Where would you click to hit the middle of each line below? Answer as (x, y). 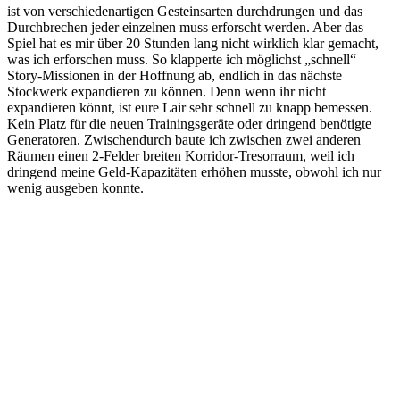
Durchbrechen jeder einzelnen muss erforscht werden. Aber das (185, 28)
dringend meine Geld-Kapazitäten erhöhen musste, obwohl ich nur (194, 172)
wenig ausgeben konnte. (75, 188)
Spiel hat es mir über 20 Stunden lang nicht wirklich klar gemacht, (193, 44)
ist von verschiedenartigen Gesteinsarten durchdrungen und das (185, 12)
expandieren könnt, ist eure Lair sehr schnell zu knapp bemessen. (190, 108)
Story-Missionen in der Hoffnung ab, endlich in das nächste (175, 76)
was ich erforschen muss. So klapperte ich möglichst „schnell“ (182, 60)
